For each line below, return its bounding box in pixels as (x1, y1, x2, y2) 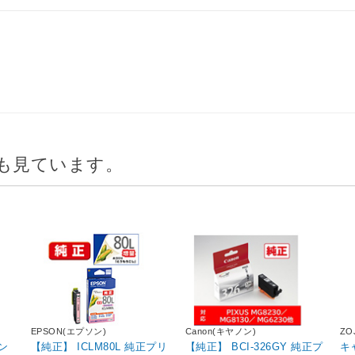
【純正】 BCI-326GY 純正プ (185, 341, 323, 353)
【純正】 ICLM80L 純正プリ (31, 341, 168, 353)
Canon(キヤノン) (185, 326, 257, 336)
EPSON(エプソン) (31, 326, 107, 336)
